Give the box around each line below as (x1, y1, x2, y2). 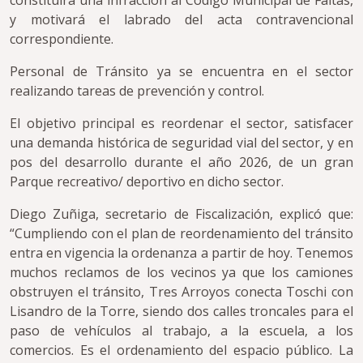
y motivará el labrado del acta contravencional (10, 11, 353, 29)
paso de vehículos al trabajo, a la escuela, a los (10, 322, 353, 340)
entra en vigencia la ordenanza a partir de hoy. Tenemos (10, 244, 353, 263)
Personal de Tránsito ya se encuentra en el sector (10, 62, 353, 81)
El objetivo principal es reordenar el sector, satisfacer (10, 114, 353, 133)
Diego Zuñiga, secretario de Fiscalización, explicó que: (10, 205, 353, 224)
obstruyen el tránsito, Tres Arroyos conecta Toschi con (10, 283, 353, 301)
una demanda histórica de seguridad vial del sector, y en (10, 134, 353, 152)
